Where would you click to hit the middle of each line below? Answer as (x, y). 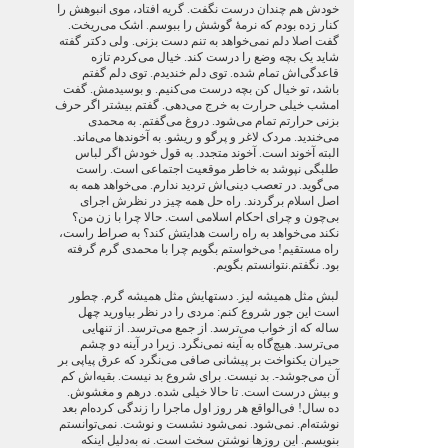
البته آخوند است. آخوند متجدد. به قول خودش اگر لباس (206, 153)
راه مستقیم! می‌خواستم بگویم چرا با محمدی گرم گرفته (202, 249)
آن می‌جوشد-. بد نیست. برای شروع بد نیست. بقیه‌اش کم (199, 376)
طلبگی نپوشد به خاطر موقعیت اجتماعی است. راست (207, 169)
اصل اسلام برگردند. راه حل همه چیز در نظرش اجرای (209, 201)
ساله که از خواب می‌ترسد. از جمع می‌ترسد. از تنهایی (210, 328)
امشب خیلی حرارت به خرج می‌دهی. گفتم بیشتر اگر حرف (196, 105)
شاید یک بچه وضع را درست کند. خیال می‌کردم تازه (214, 57)
